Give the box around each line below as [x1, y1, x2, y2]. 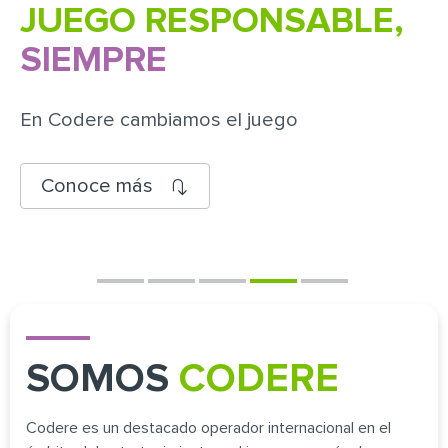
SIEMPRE [20, 43, 167, 80]
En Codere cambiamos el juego [20, 110, 298, 131]
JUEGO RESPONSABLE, [20, 4, 403, 41]
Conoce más [41, 176, 153, 197]
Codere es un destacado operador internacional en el [26, 420, 391, 437]
